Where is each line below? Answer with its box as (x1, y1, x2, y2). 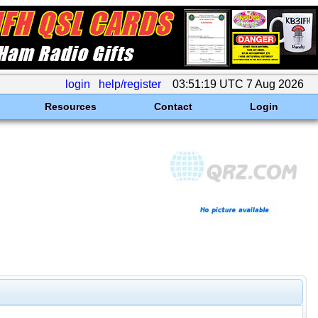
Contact (153, 101, 192, 112)
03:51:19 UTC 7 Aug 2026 (170, 78, 307, 90)
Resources (44, 101, 97, 112)
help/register (99, 78, 161, 90)
